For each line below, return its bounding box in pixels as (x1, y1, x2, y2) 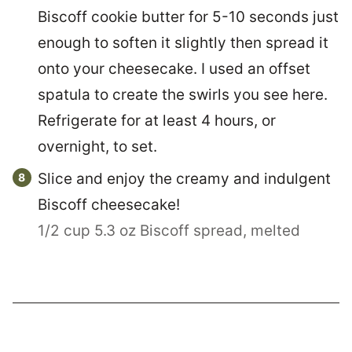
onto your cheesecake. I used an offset (38, 60, 310, 79)
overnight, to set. (38, 137, 157, 156)
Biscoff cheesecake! (38, 196, 180, 214)
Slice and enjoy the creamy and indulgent (38, 170, 331, 189)
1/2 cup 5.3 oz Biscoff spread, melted (38, 222, 300, 240)
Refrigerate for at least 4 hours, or (38, 112, 276, 130)
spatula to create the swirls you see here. (38, 86, 328, 104)
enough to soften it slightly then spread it (38, 34, 328, 53)
